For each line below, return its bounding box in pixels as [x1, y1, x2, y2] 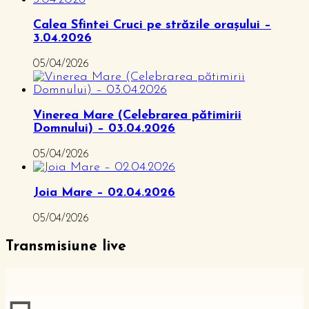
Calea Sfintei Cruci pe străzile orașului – [33, 18, 271, 32]
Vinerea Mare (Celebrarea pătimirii [33, 108, 241, 122]
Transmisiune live [6, 239, 126, 254]
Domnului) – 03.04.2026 [33, 121, 175, 135]
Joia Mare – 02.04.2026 [33, 186, 175, 199]
